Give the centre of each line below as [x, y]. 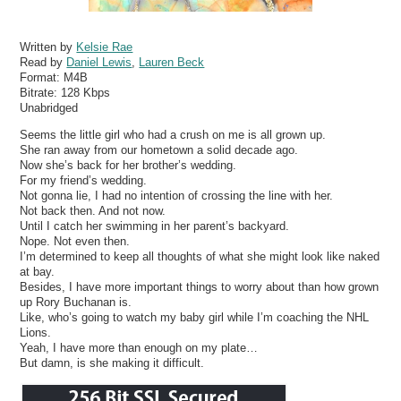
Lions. [36, 332]
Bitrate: [41, 92]
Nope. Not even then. [75, 241]
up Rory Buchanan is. [76, 302]
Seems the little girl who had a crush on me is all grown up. [173, 134]
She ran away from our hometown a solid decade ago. [159, 149]
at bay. [38, 271]
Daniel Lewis [99, 62]
